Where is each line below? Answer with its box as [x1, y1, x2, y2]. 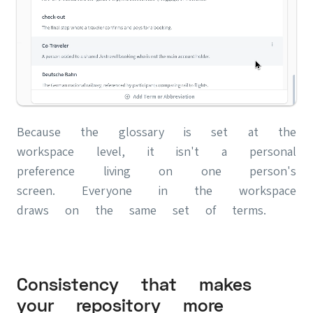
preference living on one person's [17, 163, 296, 179]
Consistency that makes [17, 275, 252, 296]
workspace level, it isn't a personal [17, 144, 296, 159]
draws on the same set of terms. [17, 203, 266, 218]
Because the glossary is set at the [17, 124, 296, 140]
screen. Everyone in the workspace [17, 183, 296, 198]
